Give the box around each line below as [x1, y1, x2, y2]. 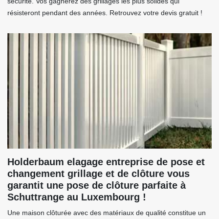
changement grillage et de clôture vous [7, 168, 190, 179]
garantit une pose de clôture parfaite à [7, 180, 186, 191]
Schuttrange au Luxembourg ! [7, 192, 146, 203]
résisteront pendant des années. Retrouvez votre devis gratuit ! [7, 9, 202, 17]
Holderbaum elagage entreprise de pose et [7, 156, 205, 168]
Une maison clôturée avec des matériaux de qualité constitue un [7, 209, 206, 217]
